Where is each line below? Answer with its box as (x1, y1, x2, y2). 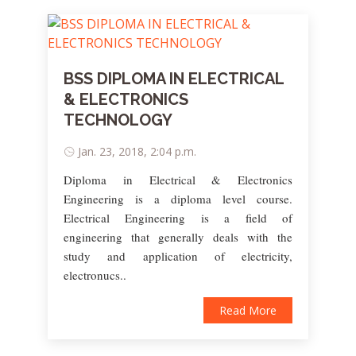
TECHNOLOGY (64, 110, 172, 130)
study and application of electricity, (64, 247, 292, 264)
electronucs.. (64, 266, 126, 283)
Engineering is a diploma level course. (64, 190, 292, 207)
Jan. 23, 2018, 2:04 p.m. (78, 143, 196, 159)
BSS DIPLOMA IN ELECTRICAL (64, 68, 284, 88)
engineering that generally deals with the (64, 228, 292, 245)
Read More (219, 302, 277, 318)
